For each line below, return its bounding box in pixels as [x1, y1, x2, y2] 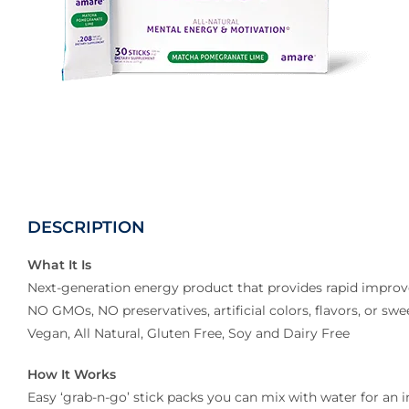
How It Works [27, 366, 116, 383]
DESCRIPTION [27, 217, 145, 237]
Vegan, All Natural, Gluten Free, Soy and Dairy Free [27, 325, 350, 341]
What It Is [27, 257, 91, 273]
